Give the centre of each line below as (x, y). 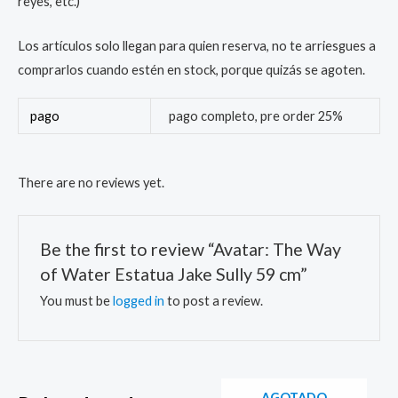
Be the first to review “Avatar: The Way (191, 249)
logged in (139, 301)
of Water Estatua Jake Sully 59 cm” (174, 274)
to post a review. (214, 301)
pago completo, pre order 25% (255, 115)
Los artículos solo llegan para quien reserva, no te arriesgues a (197, 46)
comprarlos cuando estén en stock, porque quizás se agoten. (191, 70)
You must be (77, 301)
